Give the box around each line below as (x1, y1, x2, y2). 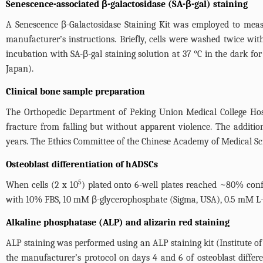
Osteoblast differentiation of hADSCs (6, 159, 158, 170)
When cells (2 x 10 (6, 180, 78, 190)
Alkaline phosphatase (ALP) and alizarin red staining (6, 217, 230, 228)
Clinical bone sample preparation (6, 86, 145, 97)
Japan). (6, 63, 33, 74)
